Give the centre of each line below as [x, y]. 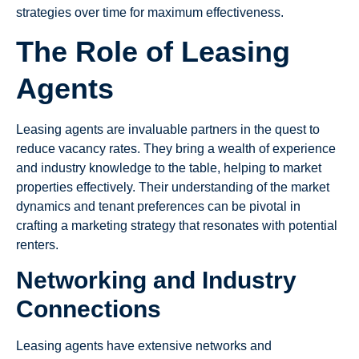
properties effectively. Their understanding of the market [173, 187]
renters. [37, 245]
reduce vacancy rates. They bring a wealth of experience [176, 149]
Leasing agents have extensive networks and [144, 346]
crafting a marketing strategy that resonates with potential [177, 226]
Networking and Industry [156, 280]
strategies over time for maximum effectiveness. [150, 12]
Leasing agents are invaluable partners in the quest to [168, 129]
